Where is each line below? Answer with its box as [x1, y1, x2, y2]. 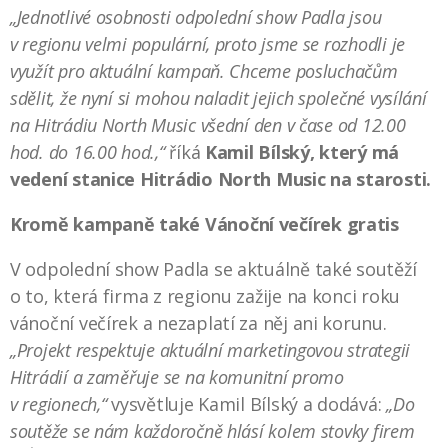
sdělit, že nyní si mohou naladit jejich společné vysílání [10, 85, 427, 110]
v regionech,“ [10, 391, 107, 416]
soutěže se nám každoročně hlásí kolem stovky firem [10, 418, 415, 443]
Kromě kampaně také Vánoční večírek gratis [10, 211, 399, 236]
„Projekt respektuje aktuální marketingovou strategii [10, 337, 410, 362]
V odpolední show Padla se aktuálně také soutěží [10, 256, 417, 281]
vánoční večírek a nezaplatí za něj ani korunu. [10, 310, 387, 335]
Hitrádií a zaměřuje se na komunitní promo [10, 364, 344, 389]
